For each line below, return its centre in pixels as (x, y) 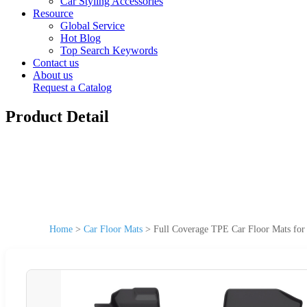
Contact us (56, 63)
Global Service (93, 26)
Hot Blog (81, 38)
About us (53, 75)
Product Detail (57, 116)
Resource (53, 13)
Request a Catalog (72, 87)
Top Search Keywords (109, 50)
